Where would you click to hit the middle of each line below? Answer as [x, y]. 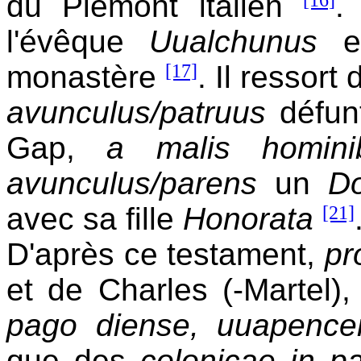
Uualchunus [234, 41]
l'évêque [78, 41]
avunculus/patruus [136, 112]
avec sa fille [95, 218]
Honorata [248, 218]
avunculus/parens [132, 183]
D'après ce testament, [166, 254]
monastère [86, 77]
